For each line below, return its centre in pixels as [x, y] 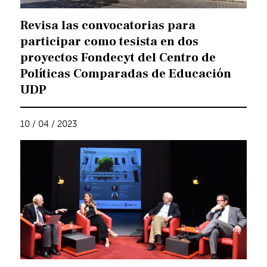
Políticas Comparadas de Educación [126, 74]
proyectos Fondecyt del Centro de [118, 58]
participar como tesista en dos [110, 42]
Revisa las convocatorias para [108, 26]
